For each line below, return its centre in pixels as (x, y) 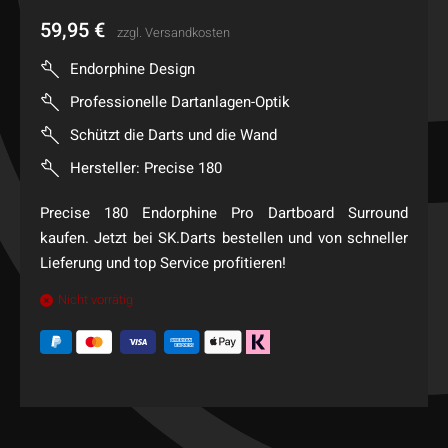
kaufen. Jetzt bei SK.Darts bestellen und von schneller (224, 237)
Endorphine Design (132, 69)
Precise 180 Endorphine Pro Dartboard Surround (224, 212)
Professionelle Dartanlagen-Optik (180, 102)
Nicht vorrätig (95, 299)
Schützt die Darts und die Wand (173, 135)
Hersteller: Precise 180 (146, 168)
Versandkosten (187, 32)
